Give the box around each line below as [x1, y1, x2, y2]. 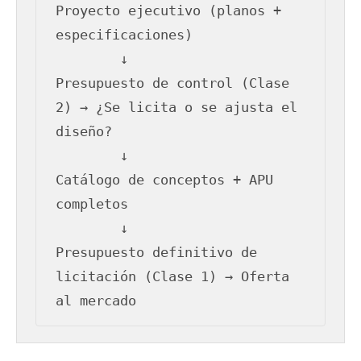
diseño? [56, 123, 113, 140]
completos [56, 196, 129, 213]
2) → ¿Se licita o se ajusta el [56, 99, 298, 116]
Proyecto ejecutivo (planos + [56, 2, 282, 19]
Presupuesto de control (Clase [56, 75, 290, 92]
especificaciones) [56, 27, 193, 44]
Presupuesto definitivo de [56, 244, 258, 261]
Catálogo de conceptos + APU [56, 172, 274, 189]
